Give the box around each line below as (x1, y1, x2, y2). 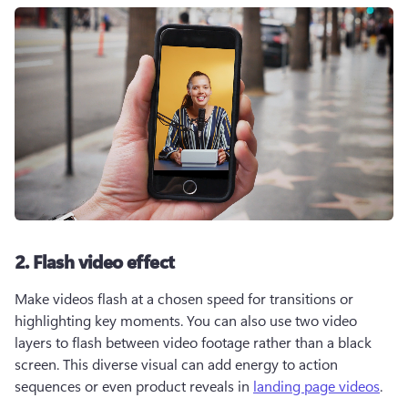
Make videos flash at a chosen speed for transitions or (15, 289, 353, 308)
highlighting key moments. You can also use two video (15, 311, 357, 330)
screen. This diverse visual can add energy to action (15, 354, 338, 373)
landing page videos (253, 376, 380, 395)
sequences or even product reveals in (15, 376, 253, 395)
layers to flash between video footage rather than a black (15, 332, 372, 352)
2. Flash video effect (15, 249, 175, 273)
